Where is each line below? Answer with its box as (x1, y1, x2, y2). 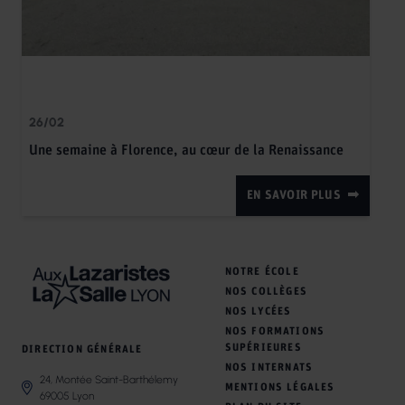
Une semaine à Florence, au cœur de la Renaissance (29, 142, 344, 157)
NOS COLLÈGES (224, 285, 307, 297)
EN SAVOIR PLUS (247, 188, 341, 202)
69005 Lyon (40, 390, 94, 403)
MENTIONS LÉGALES (224, 381, 335, 392)
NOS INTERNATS (224, 361, 314, 372)
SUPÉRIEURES (224, 341, 302, 353)
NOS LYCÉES (224, 305, 292, 316)
